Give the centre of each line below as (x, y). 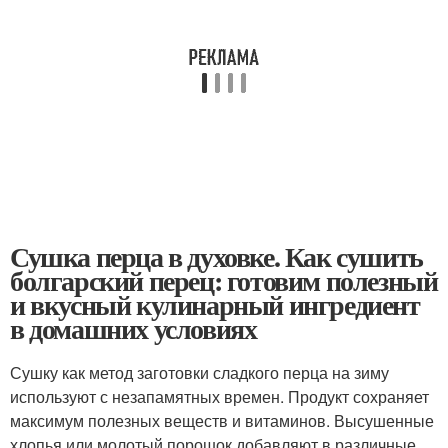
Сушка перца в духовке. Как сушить (216, 256)
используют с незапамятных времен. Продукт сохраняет (219, 396)
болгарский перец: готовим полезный (224, 280)
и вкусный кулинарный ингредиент (215, 304)
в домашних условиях (133, 328)
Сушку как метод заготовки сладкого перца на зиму (199, 372)
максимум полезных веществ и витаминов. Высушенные (222, 420)
